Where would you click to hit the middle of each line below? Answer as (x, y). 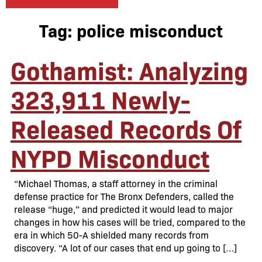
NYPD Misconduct (110, 157)
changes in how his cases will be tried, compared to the (130, 222)
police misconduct (150, 30)
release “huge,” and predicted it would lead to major (123, 209)
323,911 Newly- (100, 99)
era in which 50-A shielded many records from (111, 235)
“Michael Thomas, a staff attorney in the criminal (116, 183)
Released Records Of (126, 128)
